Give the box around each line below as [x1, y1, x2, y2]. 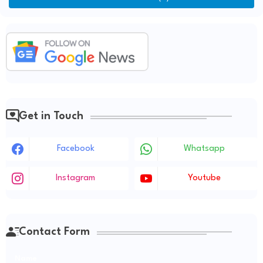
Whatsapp [183, 144, 225, 154]
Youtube [187, 174, 221, 183]
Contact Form [19, 227, 90, 238]
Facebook [56, 144, 95, 154]
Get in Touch [19, 111, 83, 122]
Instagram [56, 174, 95, 183]
